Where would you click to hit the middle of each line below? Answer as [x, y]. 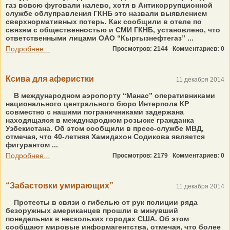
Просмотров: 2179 [142, 156]
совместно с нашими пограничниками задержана [95, 112]
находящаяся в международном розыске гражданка [100, 120]
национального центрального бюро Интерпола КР [97, 104]
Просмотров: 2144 [142, 49]
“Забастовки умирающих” [60, 186]
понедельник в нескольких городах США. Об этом [97, 219]
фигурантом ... [32, 145]
